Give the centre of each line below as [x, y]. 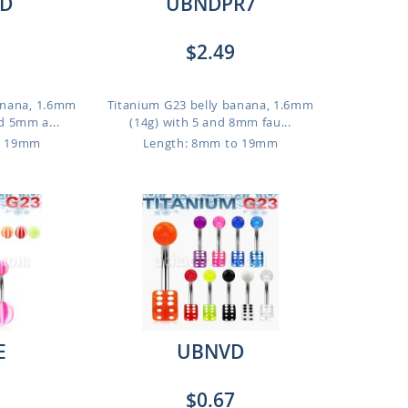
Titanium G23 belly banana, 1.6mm [210, 105]
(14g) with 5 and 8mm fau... [210, 122]
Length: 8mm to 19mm [210, 143]
